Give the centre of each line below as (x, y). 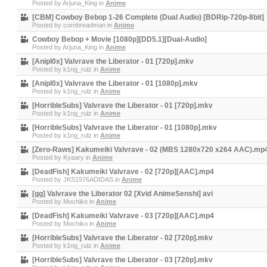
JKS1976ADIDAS (88, 179)
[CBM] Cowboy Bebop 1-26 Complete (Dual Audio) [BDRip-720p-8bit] (148, 17)
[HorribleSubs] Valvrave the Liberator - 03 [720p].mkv (122, 260)
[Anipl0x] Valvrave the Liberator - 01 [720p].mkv (113, 61)
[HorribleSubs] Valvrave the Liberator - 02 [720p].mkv (122, 238)
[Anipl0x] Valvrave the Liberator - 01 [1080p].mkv (115, 83)
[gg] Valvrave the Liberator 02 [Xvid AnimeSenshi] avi (122, 194)
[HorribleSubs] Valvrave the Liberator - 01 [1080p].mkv (125, 128)
